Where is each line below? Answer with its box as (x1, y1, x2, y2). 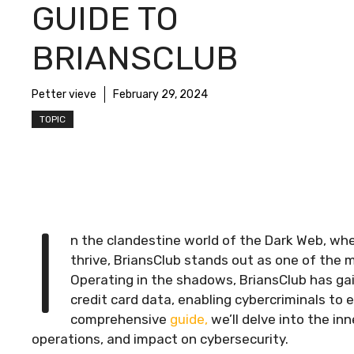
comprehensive (70, 311, 171, 327)
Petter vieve (32, 88, 96, 101)
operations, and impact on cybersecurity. (32, 331, 288, 347)
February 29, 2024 (113, 88, 208, 101)
